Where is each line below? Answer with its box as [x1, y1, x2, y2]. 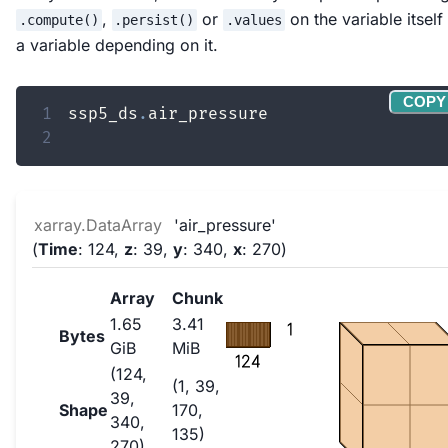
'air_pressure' [174, 215, 276, 236]
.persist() [114, 12, 195, 29]
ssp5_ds [68, 104, 138, 125]
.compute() [18, 12, 99, 29]
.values [225, 12, 282, 29]
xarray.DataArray [34, 215, 162, 236]
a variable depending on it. [16, 35, 218, 56]
